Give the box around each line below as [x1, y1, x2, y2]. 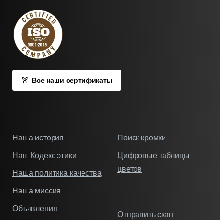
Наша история [12, 133, 64, 142]
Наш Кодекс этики [12, 151, 77, 160]
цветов [117, 165, 142, 173]
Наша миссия [12, 186, 61, 195]
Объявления [12, 204, 57, 213]
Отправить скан [117, 210, 173, 219]
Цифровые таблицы [117, 151, 190, 160]
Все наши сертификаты [32, 76, 112, 84]
